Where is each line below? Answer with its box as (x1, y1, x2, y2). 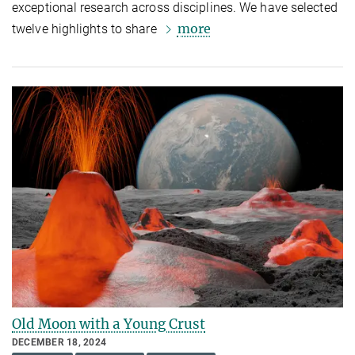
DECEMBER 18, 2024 (12, 336, 107, 348)
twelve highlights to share (12, 21, 160, 37)
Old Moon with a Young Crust (12, 315, 205, 333)
